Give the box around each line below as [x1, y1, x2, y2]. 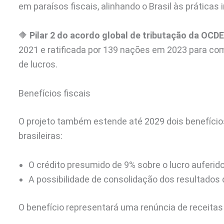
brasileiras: [18, 130, 62, 141]
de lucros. [18, 59, 57, 70]
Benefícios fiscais [18, 87, 90, 98]
